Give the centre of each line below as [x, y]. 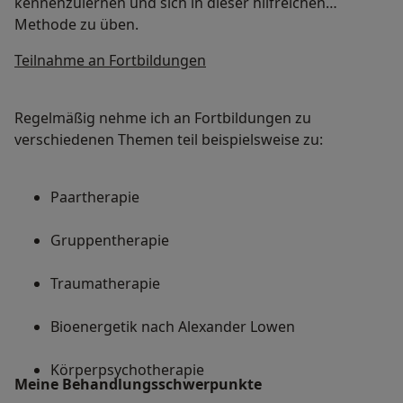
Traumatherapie [105, 284]
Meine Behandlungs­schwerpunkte [138, 385]
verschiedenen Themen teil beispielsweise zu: [169, 140]
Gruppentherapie [110, 241]
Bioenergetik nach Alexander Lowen [173, 327]
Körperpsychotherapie [127, 370]
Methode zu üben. [76, 25]
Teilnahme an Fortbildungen [110, 61]
